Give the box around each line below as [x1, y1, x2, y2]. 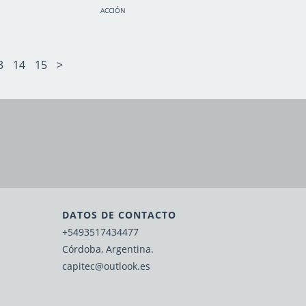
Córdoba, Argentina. [62, 242, 154, 256]
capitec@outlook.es [62, 260, 150, 273]
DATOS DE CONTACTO [62, 208, 176, 222]
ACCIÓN [100, 5, 126, 16]
